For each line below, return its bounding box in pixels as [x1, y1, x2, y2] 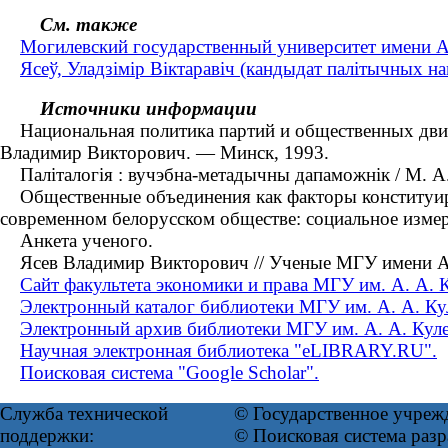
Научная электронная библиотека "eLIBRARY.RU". [20, 340, 437, 362]
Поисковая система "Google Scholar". [20, 362, 319, 384]
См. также [40, 13, 137, 35]
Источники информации [40, 98, 257, 120]
